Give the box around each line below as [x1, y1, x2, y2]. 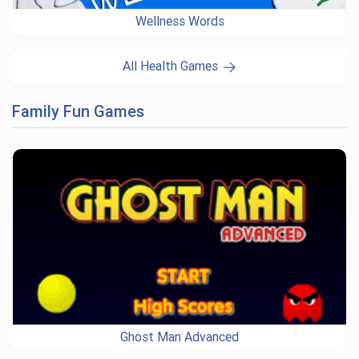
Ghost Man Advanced [120, 329, 239, 345]
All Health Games [122, 58, 221, 74]
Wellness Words [135, 14, 224, 29]
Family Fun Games [12, 102, 144, 121]
